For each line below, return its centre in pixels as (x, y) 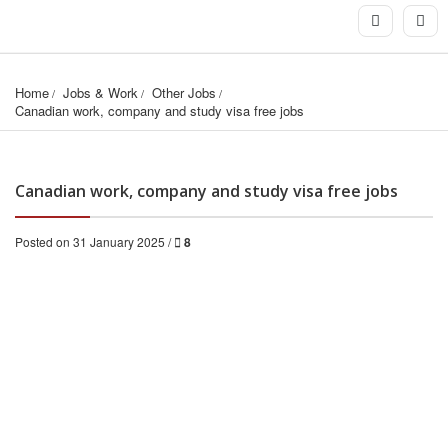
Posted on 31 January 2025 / (94, 242)
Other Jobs (184, 93)
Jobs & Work (100, 93)
